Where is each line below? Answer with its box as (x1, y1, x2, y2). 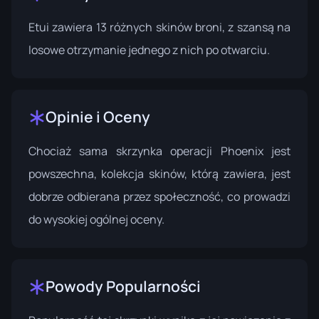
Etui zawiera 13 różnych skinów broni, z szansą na (28, 19, 291, 36)
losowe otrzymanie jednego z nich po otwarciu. (28, 42, 270, 58)
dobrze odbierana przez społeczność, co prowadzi (28, 189, 291, 205)
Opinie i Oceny (46, 107, 150, 127)
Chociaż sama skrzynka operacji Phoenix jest (28, 143, 291, 159)
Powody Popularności (46, 276, 201, 297)
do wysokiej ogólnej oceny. (28, 211, 164, 228)
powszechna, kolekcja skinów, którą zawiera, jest (28, 166, 291, 182)
